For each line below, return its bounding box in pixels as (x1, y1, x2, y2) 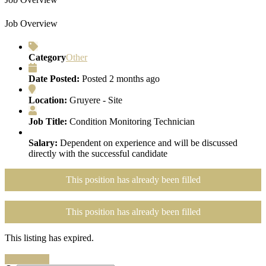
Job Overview (5, 18, 58, 28)
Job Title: (28, 116, 67, 127)
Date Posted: (28, 74, 80, 84)
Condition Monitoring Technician (69, 116, 195, 127)
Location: (28, 95, 67, 106)
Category (28, 52, 66, 63)
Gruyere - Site (69, 95, 122, 106)
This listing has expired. (5, 233, 94, 243)
